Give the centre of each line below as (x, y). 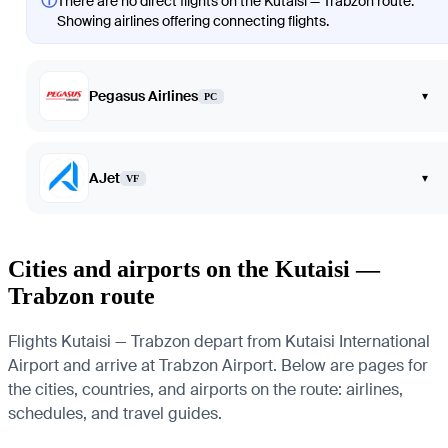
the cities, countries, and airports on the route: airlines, (205, 389)
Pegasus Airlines (143, 96)
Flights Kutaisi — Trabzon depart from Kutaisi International (219, 341)
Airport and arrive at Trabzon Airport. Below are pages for (218, 365)
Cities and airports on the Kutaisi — (194, 269)
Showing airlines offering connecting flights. (193, 21)
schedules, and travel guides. (115, 413)
